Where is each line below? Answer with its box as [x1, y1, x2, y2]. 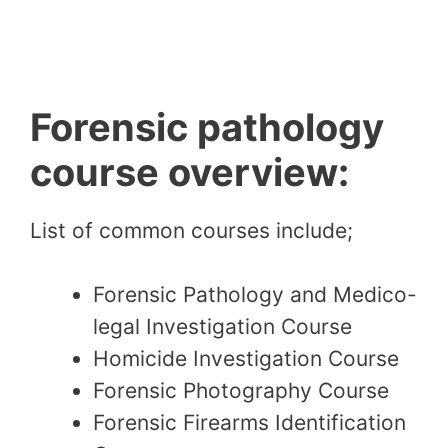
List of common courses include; [30, 218, 353, 244]
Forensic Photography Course [93, 377, 389, 403]
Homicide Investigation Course [93, 345, 399, 371]
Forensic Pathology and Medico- [93, 281, 417, 307]
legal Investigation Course [93, 313, 352, 339]
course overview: [30, 149, 349, 196]
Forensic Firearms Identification [93, 409, 406, 435]
